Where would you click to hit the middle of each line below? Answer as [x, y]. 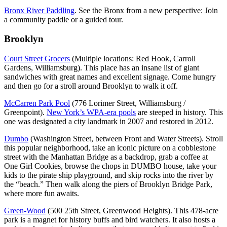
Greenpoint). [25, 112]
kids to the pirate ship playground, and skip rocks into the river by [109, 175]
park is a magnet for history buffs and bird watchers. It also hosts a [110, 220]
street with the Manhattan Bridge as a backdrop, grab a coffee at [106, 157]
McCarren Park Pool [37, 103]
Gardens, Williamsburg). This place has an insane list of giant [102, 68]
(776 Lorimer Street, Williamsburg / [128, 103]
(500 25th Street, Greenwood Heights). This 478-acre [132, 211]
